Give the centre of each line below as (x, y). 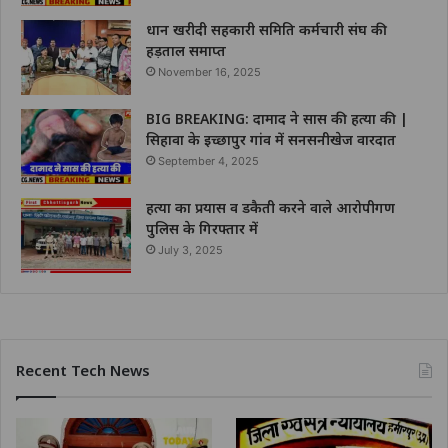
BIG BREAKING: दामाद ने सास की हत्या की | (277, 119)
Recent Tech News (83, 370)
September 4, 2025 (208, 161)
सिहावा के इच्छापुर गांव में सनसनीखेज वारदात (271, 140)
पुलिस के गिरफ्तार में (202, 229)
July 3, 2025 (190, 250)
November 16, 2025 (209, 72)
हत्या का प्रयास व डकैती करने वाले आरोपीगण (270, 208)
